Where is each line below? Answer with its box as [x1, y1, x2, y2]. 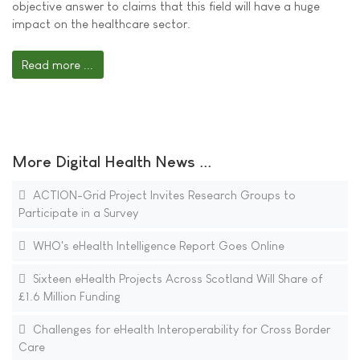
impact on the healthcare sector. [12, 16, 190, 31]
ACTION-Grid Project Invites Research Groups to [29, 188, 296, 202]
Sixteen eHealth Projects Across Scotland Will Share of [29, 272, 322, 286]
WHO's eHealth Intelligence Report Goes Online [29, 239, 284, 253]
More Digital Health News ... [12, 153, 211, 171]
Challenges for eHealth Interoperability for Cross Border [29, 322, 330, 337]
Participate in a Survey [18, 206, 138, 220]
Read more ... [22, 57, 94, 72]
